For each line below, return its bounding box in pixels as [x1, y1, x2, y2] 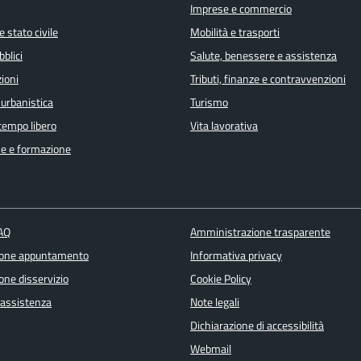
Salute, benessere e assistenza [190, 46, 337, 64]
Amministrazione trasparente [189, 223, 330, 242]
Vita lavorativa [190, 116, 258, 135]
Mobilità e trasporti [190, 23, 280, 41]
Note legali [189, 293, 239, 312]
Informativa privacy [189, 247, 282, 265]
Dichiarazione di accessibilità [189, 317, 324, 335]
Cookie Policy [189, 270, 251, 288]
